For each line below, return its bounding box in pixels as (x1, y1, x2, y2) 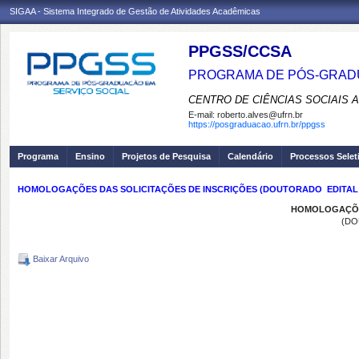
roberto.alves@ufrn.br (217, 110, 303, 119)
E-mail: (188, 110, 217, 119)
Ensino (75, 151, 105, 161)
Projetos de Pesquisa (122, 151, 211, 161)
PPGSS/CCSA (188, 42, 292, 60)
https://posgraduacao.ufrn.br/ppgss (188, 119, 325, 129)
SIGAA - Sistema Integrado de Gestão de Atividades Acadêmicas (10, 6, 260, 16)
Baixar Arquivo (30, 253, 89, 264)
